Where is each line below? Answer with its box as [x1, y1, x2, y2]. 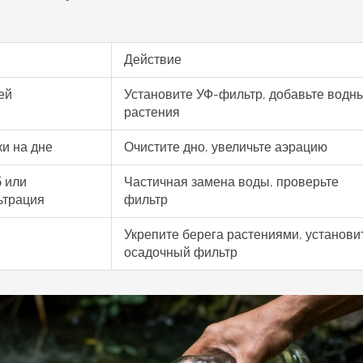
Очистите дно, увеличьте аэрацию [124, 139, 327, 155]
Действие [124, 51, 181, 67]
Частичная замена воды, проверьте [124, 173, 339, 190]
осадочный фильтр [124, 244, 237, 260]
